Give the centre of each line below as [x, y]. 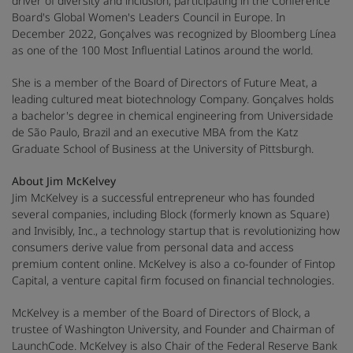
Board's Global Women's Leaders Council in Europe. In [149, 17]
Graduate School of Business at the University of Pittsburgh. [163, 149]
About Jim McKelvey [64, 181]
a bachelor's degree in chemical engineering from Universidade [173, 116]
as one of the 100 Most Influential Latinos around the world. [162, 50]
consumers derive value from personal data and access [153, 247]
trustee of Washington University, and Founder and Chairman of [173, 329]
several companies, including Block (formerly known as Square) [171, 214]
